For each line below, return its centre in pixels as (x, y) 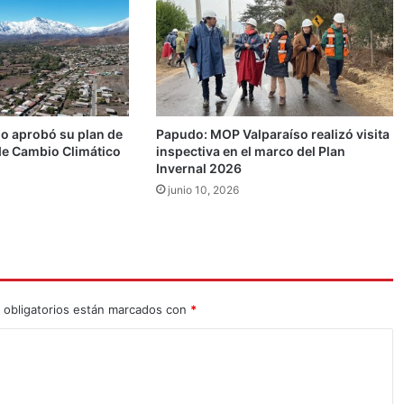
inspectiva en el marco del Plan (251, 151)
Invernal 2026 (199, 168)
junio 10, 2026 (204, 189)
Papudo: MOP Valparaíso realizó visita (273, 133)
